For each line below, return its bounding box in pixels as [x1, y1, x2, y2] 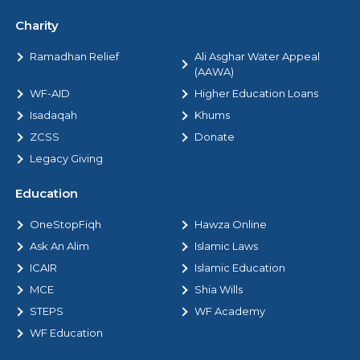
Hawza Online [194, 218, 267, 231]
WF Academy [194, 305, 265, 318]
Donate [194, 130, 235, 144]
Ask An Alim [30, 239, 89, 253]
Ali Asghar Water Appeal [194, 50, 320, 63]
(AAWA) [194, 65, 234, 79]
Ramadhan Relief [30, 50, 119, 63]
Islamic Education [194, 261, 285, 275]
